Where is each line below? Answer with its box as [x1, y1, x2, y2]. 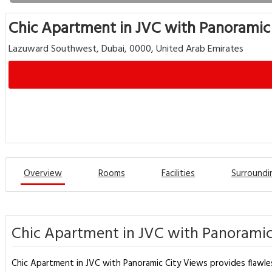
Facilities [161, 166, 195, 181]
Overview [24, 166, 62, 181]
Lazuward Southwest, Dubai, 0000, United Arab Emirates [8, 41, 243, 57]
